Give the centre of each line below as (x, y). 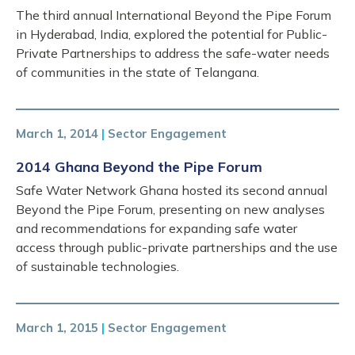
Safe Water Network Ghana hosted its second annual (172, 190)
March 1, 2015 (57, 327)
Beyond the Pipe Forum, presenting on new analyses (170, 209)
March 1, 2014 (57, 133)
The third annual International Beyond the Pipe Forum (174, 15)
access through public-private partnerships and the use (177, 247)
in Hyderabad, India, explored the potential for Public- (172, 34)
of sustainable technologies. (97, 266)
